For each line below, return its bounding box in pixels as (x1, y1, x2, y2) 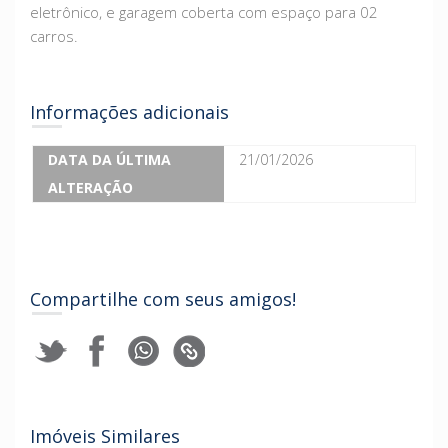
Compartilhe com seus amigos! (30, 286, 296, 311)
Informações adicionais (30, 99, 229, 124)
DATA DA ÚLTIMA (48, 149, 171, 169)
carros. (30, 25, 78, 46)
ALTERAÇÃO (48, 177, 133, 197)
